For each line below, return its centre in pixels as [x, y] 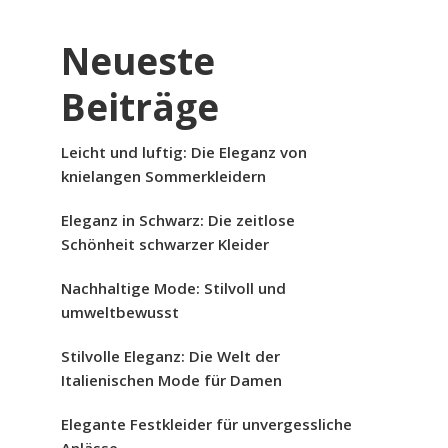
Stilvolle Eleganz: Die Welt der [170, 356]
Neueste [138, 61]
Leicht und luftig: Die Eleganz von [184, 152]
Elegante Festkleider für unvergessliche [206, 424]
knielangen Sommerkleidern [163, 176]
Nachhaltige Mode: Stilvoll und [173, 288]
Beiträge [140, 107]
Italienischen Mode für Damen [171, 380]
